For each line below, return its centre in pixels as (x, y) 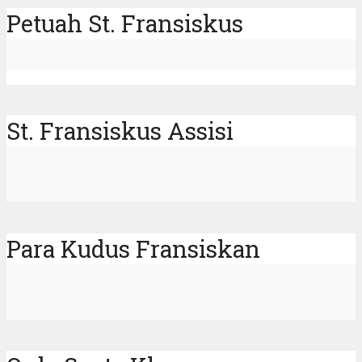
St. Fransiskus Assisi (120, 131)
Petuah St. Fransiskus (125, 23)
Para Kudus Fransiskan (133, 248)
